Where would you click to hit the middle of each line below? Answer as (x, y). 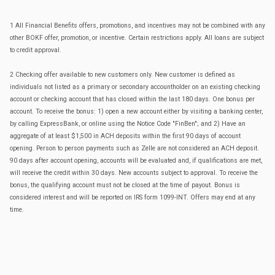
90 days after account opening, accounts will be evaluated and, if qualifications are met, (136, 160)
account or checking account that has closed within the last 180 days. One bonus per (132, 99)
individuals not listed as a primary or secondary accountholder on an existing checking (135, 87)
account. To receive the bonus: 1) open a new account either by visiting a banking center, (136, 111)
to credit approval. (36, 50)
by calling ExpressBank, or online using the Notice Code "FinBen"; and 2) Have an (128, 123)
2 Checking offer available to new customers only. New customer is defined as (122, 74)
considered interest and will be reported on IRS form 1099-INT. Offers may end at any (133, 197)
